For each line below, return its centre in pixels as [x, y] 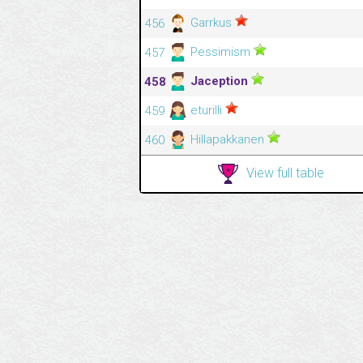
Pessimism [220, 51]
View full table [285, 173]
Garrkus [211, 22]
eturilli [206, 110]
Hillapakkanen [227, 139]
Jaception [219, 81]
